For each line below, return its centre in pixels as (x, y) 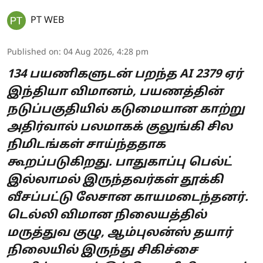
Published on (33, 53)
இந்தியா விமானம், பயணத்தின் (115, 92)
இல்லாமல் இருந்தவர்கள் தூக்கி (115, 181)
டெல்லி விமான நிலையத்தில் (107, 216)
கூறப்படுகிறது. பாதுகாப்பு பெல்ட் (119, 163)
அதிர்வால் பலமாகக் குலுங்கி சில (120, 128)
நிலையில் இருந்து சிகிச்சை (102, 251)
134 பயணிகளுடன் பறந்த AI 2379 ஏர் (125, 75)
